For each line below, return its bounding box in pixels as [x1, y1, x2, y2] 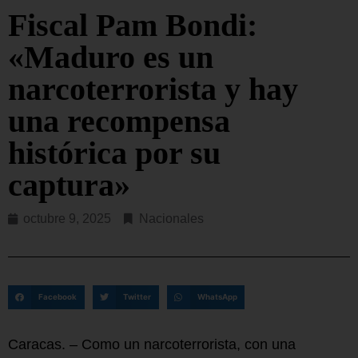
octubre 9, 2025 [23, 212, 111, 226]
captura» [8, 167, 130, 204]
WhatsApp [197, 292, 237, 301]
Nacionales [139, 212, 204, 226]
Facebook [38, 292, 78, 301]
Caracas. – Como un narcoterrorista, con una [8, 336, 296, 352]
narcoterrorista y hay [8, 71, 298, 108]
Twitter [122, 292, 151, 301]
